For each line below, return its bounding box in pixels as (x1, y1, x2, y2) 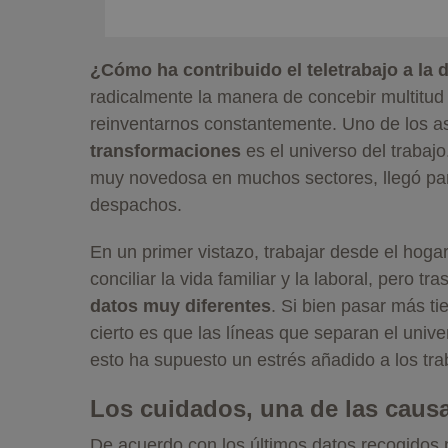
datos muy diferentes (90, 295, 271, 316)
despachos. (90, 194, 182, 215)
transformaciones (90, 140, 241, 161)
